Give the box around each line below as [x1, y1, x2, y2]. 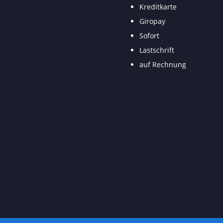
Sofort [139, 31, 159, 41]
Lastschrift [139, 45, 174, 55]
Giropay [139, 16, 165, 26]
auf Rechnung [139, 60, 186, 70]
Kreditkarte [139, 2, 177, 12]
